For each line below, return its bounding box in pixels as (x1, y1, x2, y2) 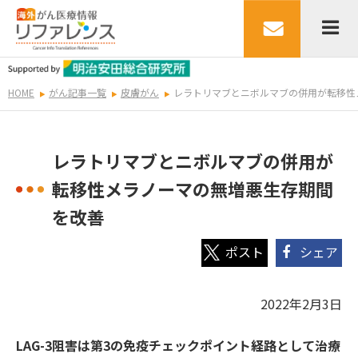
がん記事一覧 (49, 86, 106, 100)
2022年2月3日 (261, 294, 342, 314)
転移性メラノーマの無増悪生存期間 (52, 176, 333, 202)
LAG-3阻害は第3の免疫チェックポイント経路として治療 (16, 336, 340, 356)
